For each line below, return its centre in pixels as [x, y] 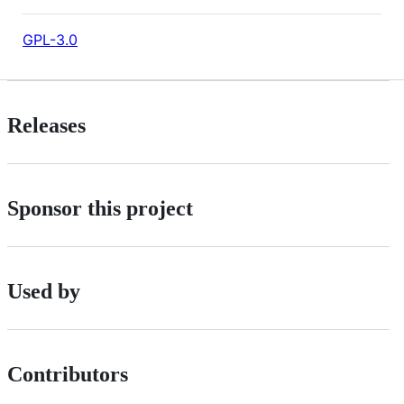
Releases [46, 125]
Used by [44, 291]
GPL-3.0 [50, 39]
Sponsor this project [100, 208]
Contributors [68, 374]
